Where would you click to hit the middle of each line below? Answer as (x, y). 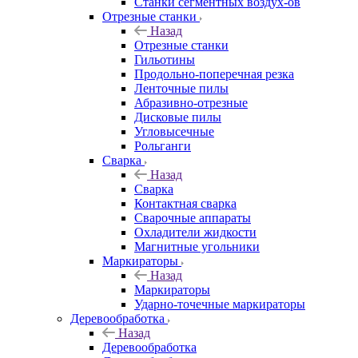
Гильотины (165, 59)
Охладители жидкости (195, 232)
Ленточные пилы (181, 88)
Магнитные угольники (197, 246)
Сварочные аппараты (193, 217)
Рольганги (163, 145)
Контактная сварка (185, 203)
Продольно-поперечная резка (214, 74)
